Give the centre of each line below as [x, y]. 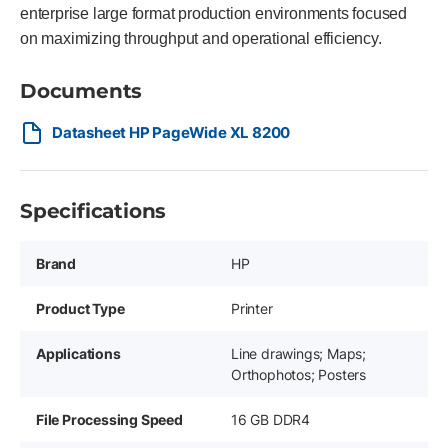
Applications [78, 353]
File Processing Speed [109, 419]
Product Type [80, 308]
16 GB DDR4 [270, 419]
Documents [81, 91]
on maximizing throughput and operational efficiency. [201, 38]
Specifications [93, 211]
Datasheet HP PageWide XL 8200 [171, 132]
